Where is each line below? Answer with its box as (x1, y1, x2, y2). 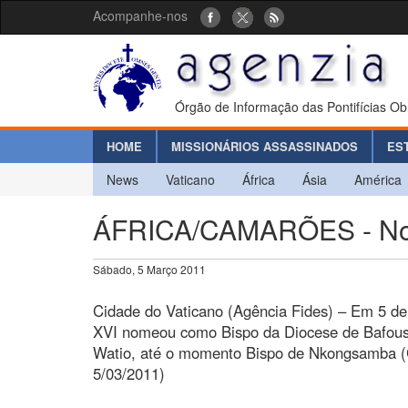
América (354, 169, 402, 189)
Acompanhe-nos (93, 6, 188, 25)
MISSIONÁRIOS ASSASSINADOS (171, 137, 358, 155)
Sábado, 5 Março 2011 (93, 260, 206, 277)
